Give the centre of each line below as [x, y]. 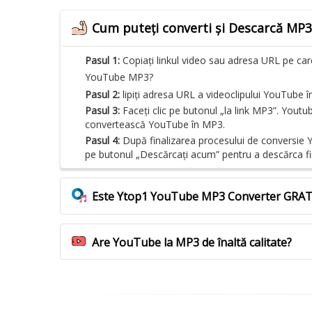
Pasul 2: [104, 94]
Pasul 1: [104, 60]
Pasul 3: [104, 110]
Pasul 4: [104, 140]
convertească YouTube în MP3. [155, 124]
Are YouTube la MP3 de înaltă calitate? [192, 242]
